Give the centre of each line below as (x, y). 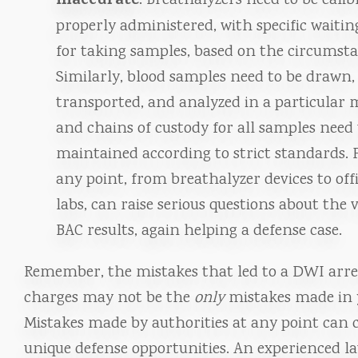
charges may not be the (109, 298)
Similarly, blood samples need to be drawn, (205, 78)
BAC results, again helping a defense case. (199, 231)
